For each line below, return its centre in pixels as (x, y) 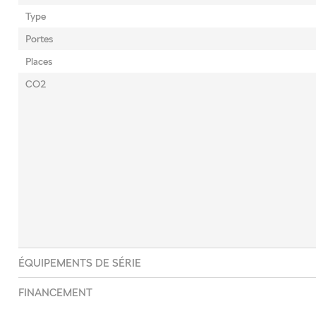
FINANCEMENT (55, 292)
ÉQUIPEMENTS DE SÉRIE (79, 262)
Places (38, 61)
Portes (39, 39)
